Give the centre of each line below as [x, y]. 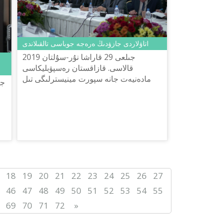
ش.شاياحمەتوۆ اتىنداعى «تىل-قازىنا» [81, 101]
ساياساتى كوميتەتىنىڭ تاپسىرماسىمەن [84, 90]
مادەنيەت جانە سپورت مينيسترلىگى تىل [87, 79]
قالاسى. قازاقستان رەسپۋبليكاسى [78, 68]
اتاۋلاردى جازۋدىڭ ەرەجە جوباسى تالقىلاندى [85, 44]
